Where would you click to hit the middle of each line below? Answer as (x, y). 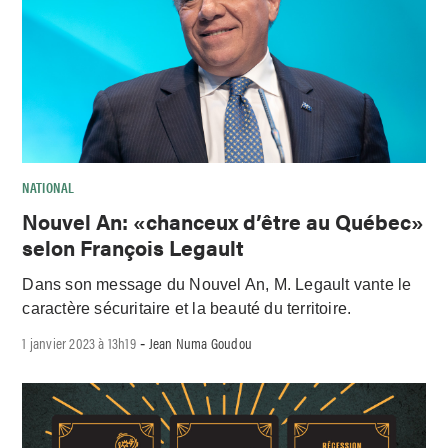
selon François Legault (133, 246)
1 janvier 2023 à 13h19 (79, 343)
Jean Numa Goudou (200, 343)
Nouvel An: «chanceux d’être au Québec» (223, 220)
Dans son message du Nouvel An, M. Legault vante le (217, 284)
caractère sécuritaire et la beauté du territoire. (187, 308)
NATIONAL (48, 186)
